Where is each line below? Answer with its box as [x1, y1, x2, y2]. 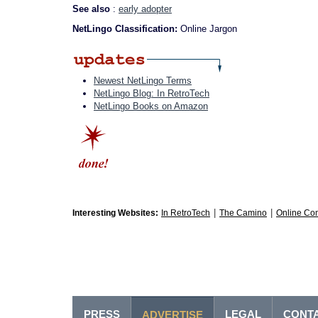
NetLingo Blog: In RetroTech [94, 88, 209, 99]
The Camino [219, 208, 267, 218]
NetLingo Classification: [72, 23, 180, 34]
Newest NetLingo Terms [94, 75, 192, 86]
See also [72, 4, 113, 14]
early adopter [119, 4, 172, 14]
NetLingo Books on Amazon [94, 101, 208, 111]
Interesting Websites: [72, 208, 158, 218]
